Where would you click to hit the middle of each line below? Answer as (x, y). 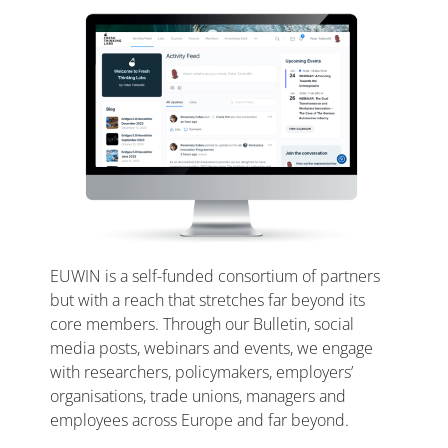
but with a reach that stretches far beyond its (207, 300)
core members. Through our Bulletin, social (202, 324)
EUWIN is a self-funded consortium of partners (215, 276)
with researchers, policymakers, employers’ (201, 372)
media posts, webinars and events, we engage (211, 348)
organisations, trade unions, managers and (198, 396)
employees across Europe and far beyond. (199, 420)
